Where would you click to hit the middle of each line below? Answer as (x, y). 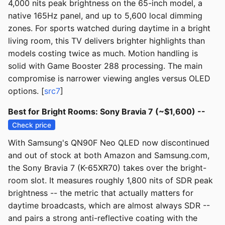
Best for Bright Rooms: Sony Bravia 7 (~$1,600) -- (107, 112)
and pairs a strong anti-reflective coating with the (103, 218)
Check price (32, 125)
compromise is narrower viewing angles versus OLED (109, 79)
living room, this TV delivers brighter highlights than (106, 41)
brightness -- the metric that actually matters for (101, 193)
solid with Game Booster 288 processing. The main (105, 66)
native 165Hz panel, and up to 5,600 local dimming (105, 16)
